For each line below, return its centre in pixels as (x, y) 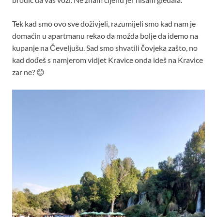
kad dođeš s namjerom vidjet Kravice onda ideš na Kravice (108, 60)
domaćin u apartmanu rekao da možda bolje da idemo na (105, 35)
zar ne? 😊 (28, 72)
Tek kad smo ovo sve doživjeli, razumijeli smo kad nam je (104, 23)
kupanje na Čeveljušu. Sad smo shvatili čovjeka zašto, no (105, 47)
